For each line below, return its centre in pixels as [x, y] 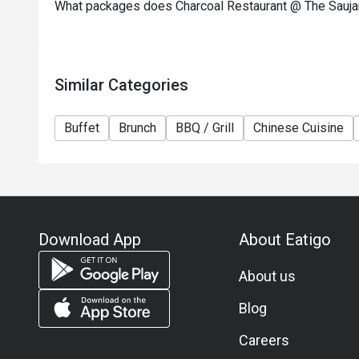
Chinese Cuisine [298, 128]
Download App [90, 240]
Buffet [82, 128]
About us [267, 276]
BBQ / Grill [205, 128]
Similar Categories [121, 85]
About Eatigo [284, 240]
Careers [264, 340]
